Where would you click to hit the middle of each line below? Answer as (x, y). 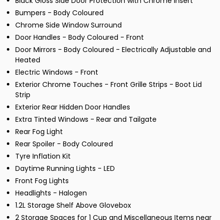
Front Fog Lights (42, 181)
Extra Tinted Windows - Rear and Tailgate (86, 120)
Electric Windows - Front (57, 72)
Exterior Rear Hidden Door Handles (73, 107)
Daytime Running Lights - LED (65, 169)
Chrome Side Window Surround (69, 25)
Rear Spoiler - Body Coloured (64, 144)
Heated (28, 60)
